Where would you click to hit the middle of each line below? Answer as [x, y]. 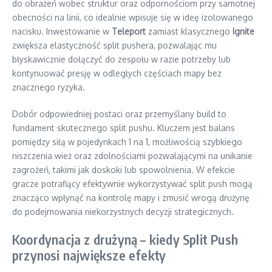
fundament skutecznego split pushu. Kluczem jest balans [124, 127]
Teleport [129, 31]
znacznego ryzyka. [49, 87]
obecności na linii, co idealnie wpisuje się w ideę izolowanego [133, 17]
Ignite [243, 31]
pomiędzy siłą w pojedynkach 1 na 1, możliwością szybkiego [127, 141]
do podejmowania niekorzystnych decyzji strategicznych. [123, 211]
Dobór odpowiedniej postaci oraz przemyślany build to [119, 114]
